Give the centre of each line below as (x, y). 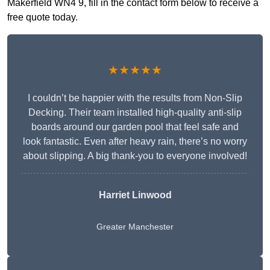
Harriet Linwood (135, 195)
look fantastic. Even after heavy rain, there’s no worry (135, 142)
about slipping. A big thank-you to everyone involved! (135, 156)
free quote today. (42, 17)
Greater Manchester (135, 227)
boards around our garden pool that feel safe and (135, 127)
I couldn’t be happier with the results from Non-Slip (135, 98)
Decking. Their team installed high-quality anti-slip (135, 113)
